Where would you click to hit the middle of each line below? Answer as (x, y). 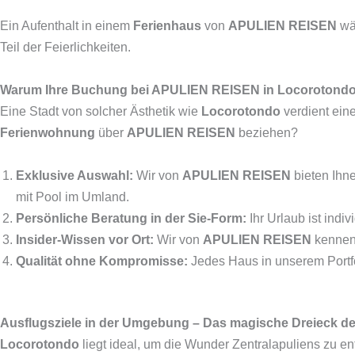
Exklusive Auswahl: (74, 176)
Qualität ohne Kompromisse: (102, 261)
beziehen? (267, 133)
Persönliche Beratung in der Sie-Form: (131, 218)
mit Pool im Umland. (73, 197)
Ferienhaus (167, 26)
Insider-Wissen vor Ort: (85, 240)
